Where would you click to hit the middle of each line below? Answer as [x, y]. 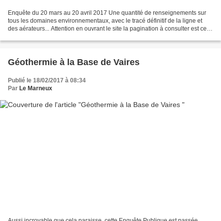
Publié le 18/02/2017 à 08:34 [47, 81]
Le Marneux [36, 89]
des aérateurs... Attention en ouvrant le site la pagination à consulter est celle [110, 29]
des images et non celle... [42, 37]
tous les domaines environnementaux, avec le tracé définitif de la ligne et [105, 21]
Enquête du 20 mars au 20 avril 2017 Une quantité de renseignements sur [107, 13]
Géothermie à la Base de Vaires [74, 62]
